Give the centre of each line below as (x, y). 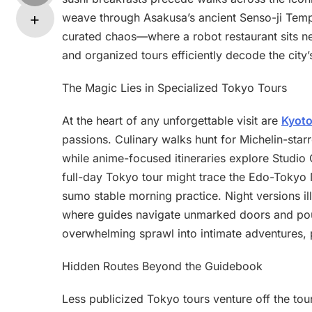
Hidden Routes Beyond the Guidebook (162, 266)
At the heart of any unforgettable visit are (172, 120)
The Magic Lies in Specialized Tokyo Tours (174, 88)
